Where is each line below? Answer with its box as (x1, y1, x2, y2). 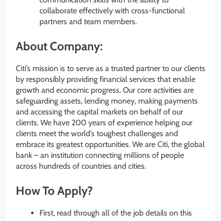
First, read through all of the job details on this (39, 208, 192, 218)
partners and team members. (39, 17, 137, 27)
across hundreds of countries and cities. (16, 161, 146, 171)
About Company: (16, 39, 103, 54)
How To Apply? (16, 184, 93, 198)
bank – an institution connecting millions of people (16, 150, 184, 160)
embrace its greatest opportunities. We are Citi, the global (16, 140, 205, 149)
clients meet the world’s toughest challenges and (16, 129, 178, 139)
